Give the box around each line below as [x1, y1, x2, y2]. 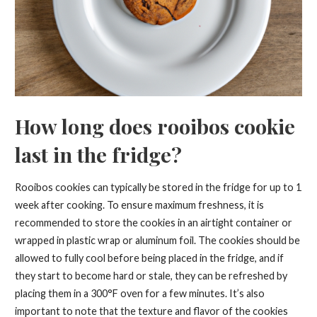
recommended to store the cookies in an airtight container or [14, 217, 292, 229]
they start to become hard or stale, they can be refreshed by [14, 270, 287, 282]
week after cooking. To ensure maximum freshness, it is [14, 199, 264, 212]
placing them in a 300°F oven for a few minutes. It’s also [14, 287, 265, 300]
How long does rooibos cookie [14, 112, 295, 139]
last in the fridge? [14, 140, 182, 168]
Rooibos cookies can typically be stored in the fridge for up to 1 [14, 181, 301, 194]
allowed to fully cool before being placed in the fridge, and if [14, 252, 284, 265]
